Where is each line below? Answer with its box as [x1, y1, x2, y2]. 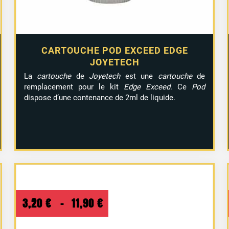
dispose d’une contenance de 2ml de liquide [24, 93, 174, 103]
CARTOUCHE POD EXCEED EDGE [41, 45, 188, 56]
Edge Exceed [124, 82, 170, 92]
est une [120, 72, 158, 81]
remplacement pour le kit [24, 82, 124, 92]
